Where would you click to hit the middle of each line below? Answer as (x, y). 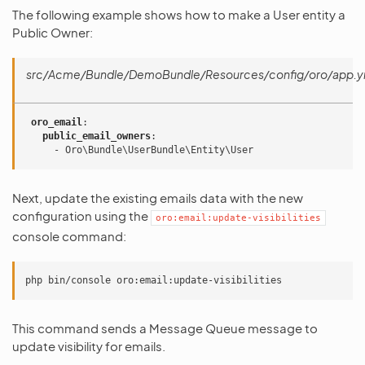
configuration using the (81, 216)
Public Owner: (53, 32)
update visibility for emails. (89, 346)
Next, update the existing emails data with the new (158, 198)
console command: (69, 236)
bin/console (79, 281)
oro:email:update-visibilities (238, 218)
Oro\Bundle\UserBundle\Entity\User (159, 150)
